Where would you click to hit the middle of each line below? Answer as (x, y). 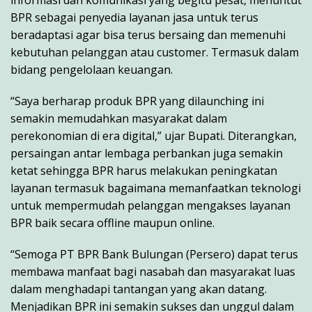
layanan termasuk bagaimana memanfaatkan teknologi (156, 188)
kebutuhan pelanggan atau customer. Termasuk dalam (155, 53)
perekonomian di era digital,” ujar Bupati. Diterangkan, (154, 136)
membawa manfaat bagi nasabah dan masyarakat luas (153, 272)
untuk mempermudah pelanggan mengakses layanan (150, 206)
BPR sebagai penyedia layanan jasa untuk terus (134, 18)
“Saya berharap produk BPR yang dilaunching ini (137, 101)
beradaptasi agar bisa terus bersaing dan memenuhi (148, 35)
